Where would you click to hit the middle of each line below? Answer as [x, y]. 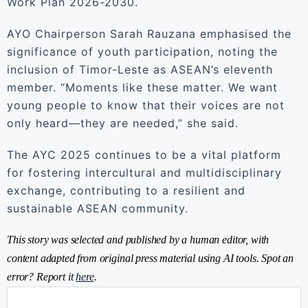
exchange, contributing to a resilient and [126, 190]
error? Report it [42, 277]
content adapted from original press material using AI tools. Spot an [151, 258]
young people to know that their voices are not [146, 105]
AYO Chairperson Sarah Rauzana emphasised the [149, 34]
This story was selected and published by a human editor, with [138, 240]
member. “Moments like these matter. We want [142, 87]
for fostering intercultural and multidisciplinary [144, 173]
